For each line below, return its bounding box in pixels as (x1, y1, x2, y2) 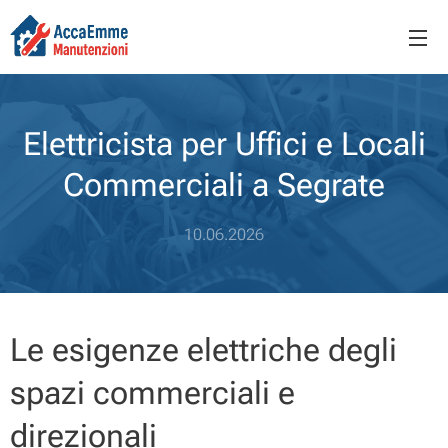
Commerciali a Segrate (63, 166, 385, 204)
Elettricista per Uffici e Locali (22, 125, 426, 163)
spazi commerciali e (10, 374, 295, 412)
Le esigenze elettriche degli (10, 331, 397, 369)
